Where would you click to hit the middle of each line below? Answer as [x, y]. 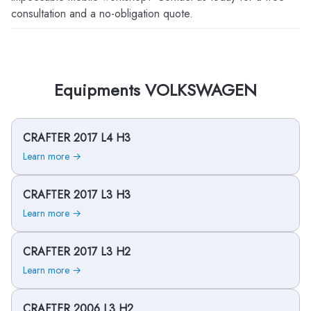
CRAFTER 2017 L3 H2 [77, 252]
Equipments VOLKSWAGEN [155, 90]
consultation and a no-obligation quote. [102, 14]
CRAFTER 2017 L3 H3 [77, 195]
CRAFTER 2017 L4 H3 [77, 138]
